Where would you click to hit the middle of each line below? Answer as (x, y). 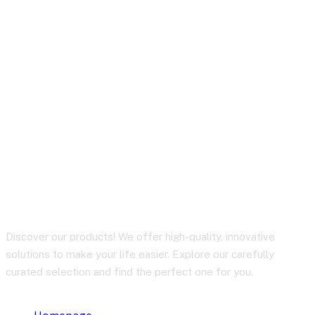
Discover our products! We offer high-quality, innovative (140, 237)
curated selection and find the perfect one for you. (129, 272)
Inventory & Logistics (140, 117)
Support (58, 194)
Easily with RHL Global (149, 156)
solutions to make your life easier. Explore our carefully (140, 254)
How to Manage (109, 78)
